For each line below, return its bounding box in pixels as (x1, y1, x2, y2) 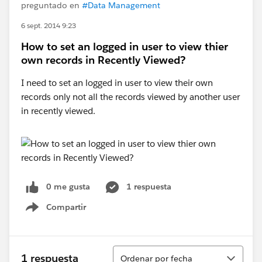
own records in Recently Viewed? (21, 53, 185, 67)
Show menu (39, 208, 87, 219)
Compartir (46, 201, 86, 212)
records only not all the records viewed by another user (21, 91, 240, 102)
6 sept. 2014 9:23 (21, 20, 76, 30)
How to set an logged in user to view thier (21, 40, 228, 53)
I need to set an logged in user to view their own (21, 77, 213, 88)
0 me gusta (46, 181, 90, 192)
